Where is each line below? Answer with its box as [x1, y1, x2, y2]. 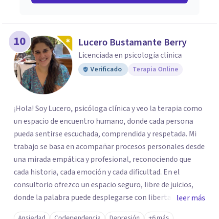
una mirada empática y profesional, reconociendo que [14, 154, 191, 165]
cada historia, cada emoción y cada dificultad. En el [14, 167, 180, 177]
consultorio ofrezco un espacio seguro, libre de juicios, [14, 179, 194, 190]
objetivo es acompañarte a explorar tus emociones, [14, 205, 185, 216]
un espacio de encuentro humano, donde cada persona [14, 116, 193, 127]
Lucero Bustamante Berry [78, 36, 187, 49]
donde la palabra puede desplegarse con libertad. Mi [14, 192, 186, 203]
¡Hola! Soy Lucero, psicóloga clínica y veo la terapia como [14, 103, 202, 114]
